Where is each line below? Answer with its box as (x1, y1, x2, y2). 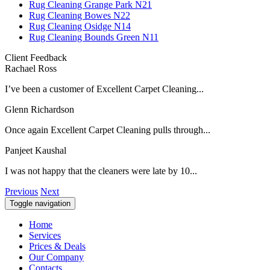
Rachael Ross (5, 63, 57, 74)
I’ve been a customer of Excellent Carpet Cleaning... (5, 83, 204, 94)
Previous (5, 186, 38, 196)
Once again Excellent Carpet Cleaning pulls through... (5, 124, 210, 135)
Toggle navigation (10, 198, 71, 208)
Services (29, 230, 61, 240)
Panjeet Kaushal (5, 145, 66, 155)
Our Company (29, 251, 84, 262)
